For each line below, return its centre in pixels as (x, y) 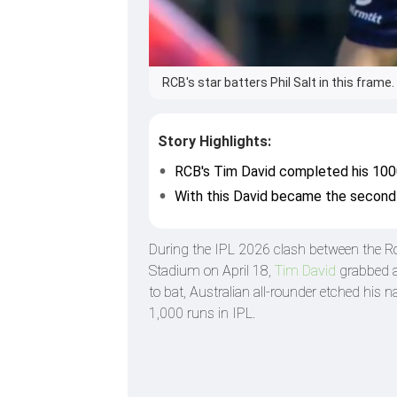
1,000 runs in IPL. (202, 313)
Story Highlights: (214, 141)
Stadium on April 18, (212, 270)
